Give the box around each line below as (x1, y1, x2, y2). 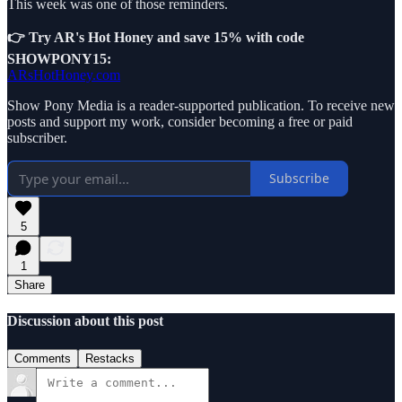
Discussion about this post (7, 313, 163, 329)
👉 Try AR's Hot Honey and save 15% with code (7, 29, 304, 45)
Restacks (85, 351, 135, 365)
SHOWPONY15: (7, 50, 111, 66)
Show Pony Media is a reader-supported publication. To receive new (7, 97, 395, 113)
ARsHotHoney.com (7, 66, 120, 83)
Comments (14, 351, 71, 365)
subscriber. (7, 129, 67, 145)
